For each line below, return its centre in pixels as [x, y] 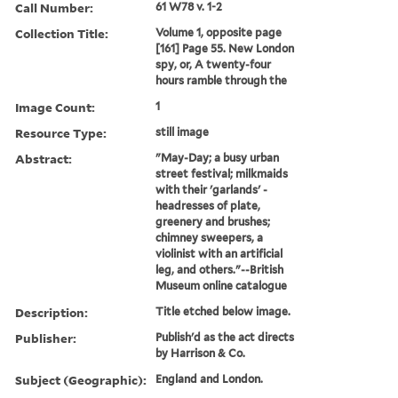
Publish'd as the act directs [225, 337]
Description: [52, 312]
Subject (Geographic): [81, 379]
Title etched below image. [223, 311]
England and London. [210, 378]
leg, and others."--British [220, 269]
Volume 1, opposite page [219, 32]
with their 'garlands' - [212, 189]
